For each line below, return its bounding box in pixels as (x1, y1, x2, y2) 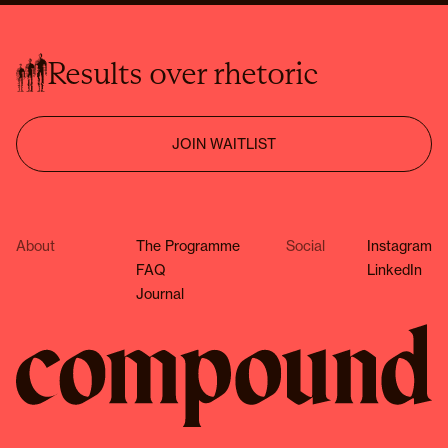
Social (286, 237, 325, 254)
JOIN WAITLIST (172, 135, 276, 152)
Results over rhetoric (47, 53, 318, 92)
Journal (136, 285, 184, 302)
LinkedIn (367, 261, 422, 278)
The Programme (136, 237, 240, 254)
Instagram (367, 237, 432, 254)
